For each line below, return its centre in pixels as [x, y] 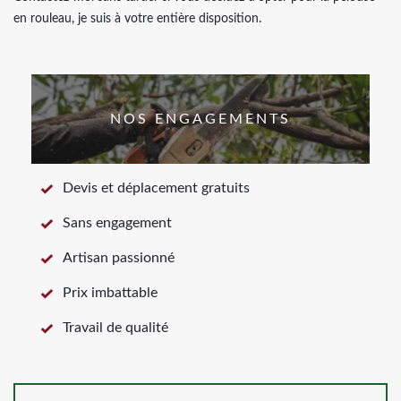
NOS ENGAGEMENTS [200, 119]
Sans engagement [117, 223]
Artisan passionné [119, 258]
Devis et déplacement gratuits [156, 188]
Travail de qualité [115, 328]
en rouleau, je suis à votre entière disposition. [137, 19]
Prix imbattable [110, 293]
